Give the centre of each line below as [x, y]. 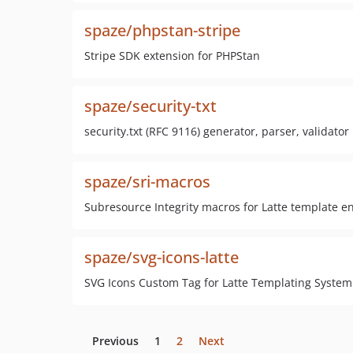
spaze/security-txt [150, 106]
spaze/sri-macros [147, 182]
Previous [115, 341]
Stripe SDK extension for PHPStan [172, 56]
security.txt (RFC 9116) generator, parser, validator [217, 131]
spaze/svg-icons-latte [162, 257]
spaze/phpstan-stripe [162, 30]
